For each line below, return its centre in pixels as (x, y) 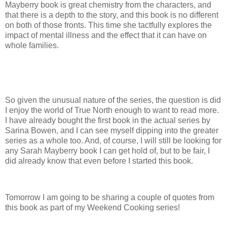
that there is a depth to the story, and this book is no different (112, 15)
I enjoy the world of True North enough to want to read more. (112, 110)
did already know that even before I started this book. (99, 161)
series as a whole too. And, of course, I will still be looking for (113, 140)
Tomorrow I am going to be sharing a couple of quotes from (110, 197)
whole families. (33, 46)
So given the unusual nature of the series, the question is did (113, 100)
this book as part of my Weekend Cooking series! (92, 207)
